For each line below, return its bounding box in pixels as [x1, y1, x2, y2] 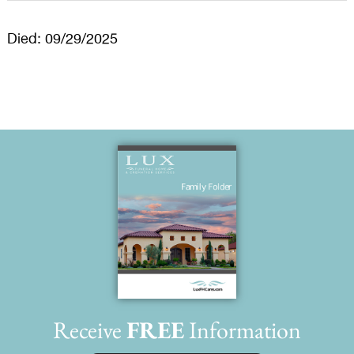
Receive [53, 314, 126, 346]
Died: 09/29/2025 [6, 28, 118, 51]
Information [184, 314, 301, 346]
